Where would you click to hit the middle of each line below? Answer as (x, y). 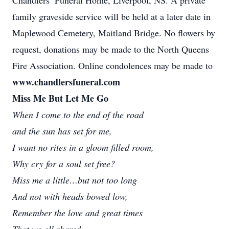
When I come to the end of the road (78, 114)
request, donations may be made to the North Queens (111, 49)
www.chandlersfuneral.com (66, 82)
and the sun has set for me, (62, 131)
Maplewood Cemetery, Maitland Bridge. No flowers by (114, 33)
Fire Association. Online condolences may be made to (112, 65)
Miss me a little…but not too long (75, 180)
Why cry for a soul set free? (64, 164)
